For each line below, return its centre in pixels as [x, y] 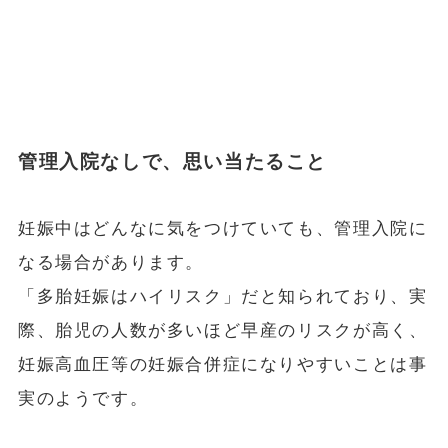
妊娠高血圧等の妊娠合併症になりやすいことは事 [222, 365]
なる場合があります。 [111, 263]
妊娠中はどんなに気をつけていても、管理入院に [222, 229]
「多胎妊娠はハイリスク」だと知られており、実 [222, 297]
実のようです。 [83, 399]
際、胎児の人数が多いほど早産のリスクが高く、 [222, 331]
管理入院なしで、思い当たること [172, 161]
